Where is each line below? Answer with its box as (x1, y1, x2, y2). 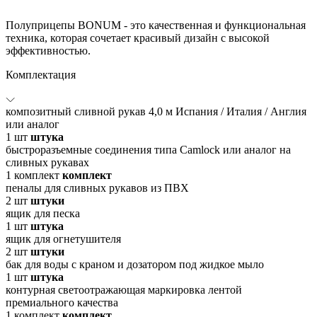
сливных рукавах (6, 156, 89, 168)
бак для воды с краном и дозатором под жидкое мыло (6, 258, 264, 270)
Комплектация (6, 68, 76, 81)
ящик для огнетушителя (6, 232, 121, 245)
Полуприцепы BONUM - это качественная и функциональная (6, 18, 306, 31)
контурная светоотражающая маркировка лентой (6, 283, 242, 296)
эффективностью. (6, 44, 91, 57)
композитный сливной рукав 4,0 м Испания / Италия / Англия (6, 105, 306, 117)
